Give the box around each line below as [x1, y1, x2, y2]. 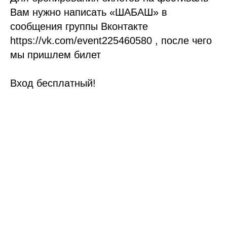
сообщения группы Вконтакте [10, 21, 148, 32]
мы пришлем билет [10, 49, 101, 61]
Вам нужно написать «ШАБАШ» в [10, 7, 167, 18]
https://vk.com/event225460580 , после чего [10, 35, 212, 47]
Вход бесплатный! [10, 78, 96, 89]
